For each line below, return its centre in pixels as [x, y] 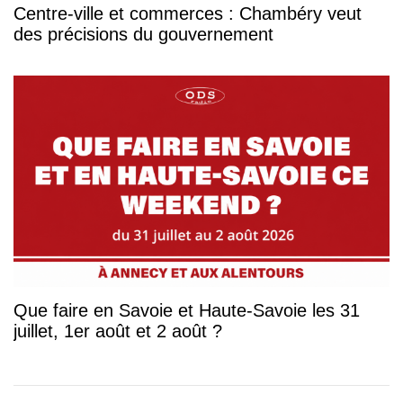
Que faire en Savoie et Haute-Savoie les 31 [187, 310]
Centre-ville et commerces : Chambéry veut [188, 13]
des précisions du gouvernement [143, 34]
